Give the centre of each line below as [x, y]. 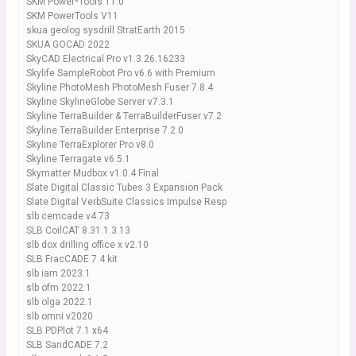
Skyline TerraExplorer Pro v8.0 [90, 145]
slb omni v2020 [59, 316]
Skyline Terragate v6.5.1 [78, 159]
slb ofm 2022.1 [58, 288]
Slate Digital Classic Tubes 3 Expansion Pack [124, 188]
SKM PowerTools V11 [72, 16]
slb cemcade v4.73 [68, 216]
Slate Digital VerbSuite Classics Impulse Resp [126, 202]
